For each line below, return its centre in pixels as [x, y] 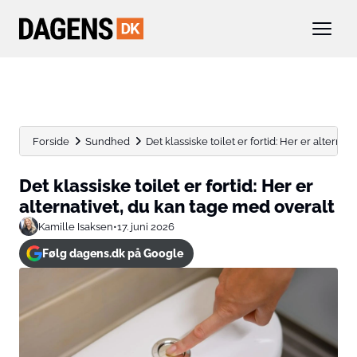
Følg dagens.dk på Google [112, 253]
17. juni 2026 [146, 226]
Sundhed [108, 141]
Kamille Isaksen [76, 226]
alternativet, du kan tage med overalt [177, 206]
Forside [51, 141]
